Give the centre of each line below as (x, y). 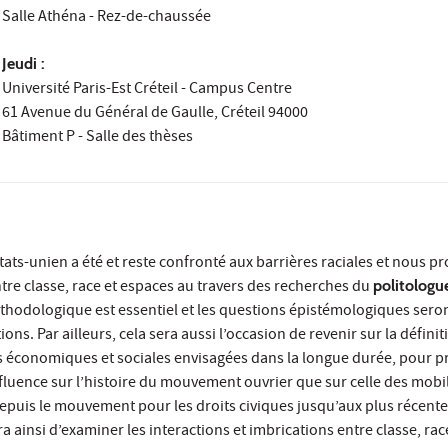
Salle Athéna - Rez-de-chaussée (107, 18)
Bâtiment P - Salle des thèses (98, 138)
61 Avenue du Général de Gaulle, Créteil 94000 (155, 114)
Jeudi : (24, 64)
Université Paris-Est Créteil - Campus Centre (147, 90)
